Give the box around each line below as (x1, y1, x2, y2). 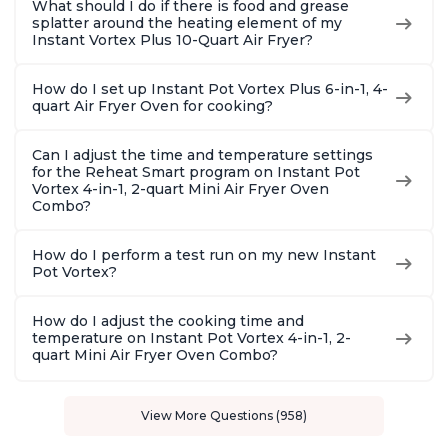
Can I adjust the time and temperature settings (32, 146, 373, 165)
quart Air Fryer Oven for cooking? (32, 97, 273, 116)
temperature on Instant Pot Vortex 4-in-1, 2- (32, 329, 351, 348)
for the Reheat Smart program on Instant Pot (32, 163, 360, 182)
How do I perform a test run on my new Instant (32, 246, 376, 265)
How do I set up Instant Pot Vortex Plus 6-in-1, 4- (32, 80, 388, 99)
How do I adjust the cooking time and (32, 312, 304, 331)
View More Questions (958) (141, 408, 307, 424)
